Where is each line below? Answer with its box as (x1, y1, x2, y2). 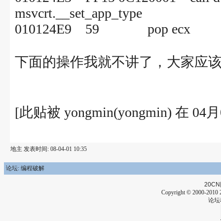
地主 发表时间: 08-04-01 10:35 (10, 146, 87, 152)
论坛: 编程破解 (6, 165, 44, 172)
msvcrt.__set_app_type (15, 5, 142, 21)
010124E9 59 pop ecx (15, 21, 190, 37)
